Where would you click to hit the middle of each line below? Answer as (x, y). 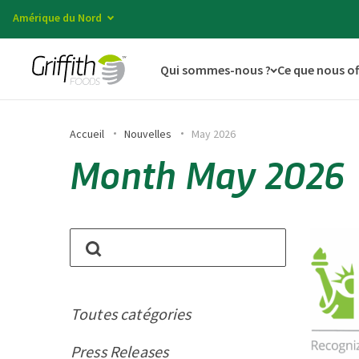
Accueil (87, 134)
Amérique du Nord (57, 18)
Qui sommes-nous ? (215, 69)
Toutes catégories (131, 314)
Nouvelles (148, 134)
